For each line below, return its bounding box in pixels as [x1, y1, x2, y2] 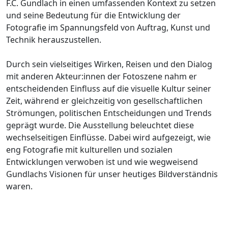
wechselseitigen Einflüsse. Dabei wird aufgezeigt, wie [6, 131, 211, 143]
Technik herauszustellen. [6, 34, 101, 45]
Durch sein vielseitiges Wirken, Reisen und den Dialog [6, 58, 212, 70]
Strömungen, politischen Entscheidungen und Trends [6, 107, 212, 119]
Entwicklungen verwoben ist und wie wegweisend [6, 156, 198, 167]
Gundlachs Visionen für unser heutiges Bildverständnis [6, 168, 218, 180]
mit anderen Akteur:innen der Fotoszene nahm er [6, 70, 197, 82]
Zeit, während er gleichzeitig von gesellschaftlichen [6, 95, 203, 106]
